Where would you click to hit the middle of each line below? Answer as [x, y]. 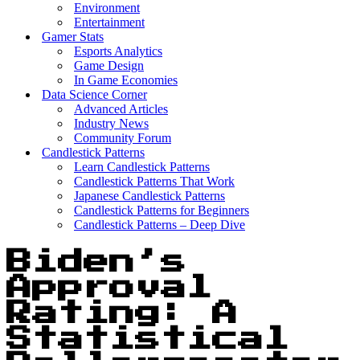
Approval [109, 288]
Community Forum [123, 138]
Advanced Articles [121, 109]
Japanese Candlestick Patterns [149, 196]
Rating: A [122, 314]
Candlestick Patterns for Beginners [162, 210]
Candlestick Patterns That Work [154, 181]
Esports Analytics [118, 51]
